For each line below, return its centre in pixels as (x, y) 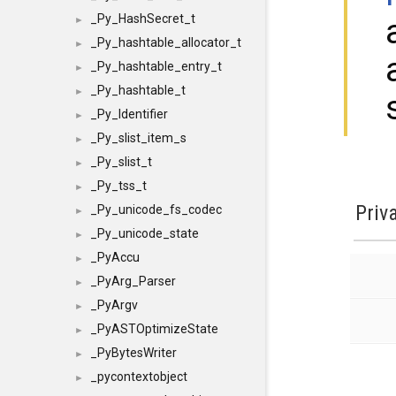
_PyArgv (114, 305)
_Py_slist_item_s (138, 138)
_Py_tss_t (118, 186)
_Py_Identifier (129, 114)
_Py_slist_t (121, 162)
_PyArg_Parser (133, 281)
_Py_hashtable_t (138, 90)
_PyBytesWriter (133, 353)
